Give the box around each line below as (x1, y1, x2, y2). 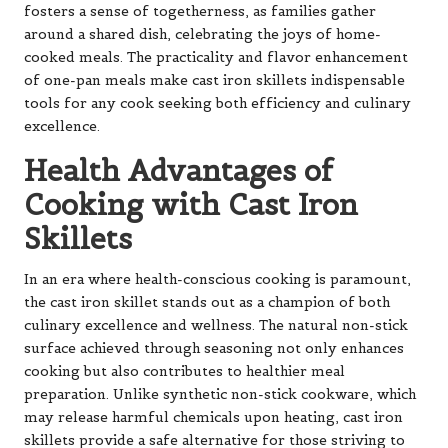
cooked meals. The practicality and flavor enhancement (24, 48, 408, 66)
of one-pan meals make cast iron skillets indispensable (24, 71, 405, 89)
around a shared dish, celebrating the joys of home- (24, 25, 381, 43)
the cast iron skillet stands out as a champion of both (24, 293, 390, 311)
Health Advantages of (24, 151, 333, 189)
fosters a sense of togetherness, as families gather (24, 2, 376, 20)
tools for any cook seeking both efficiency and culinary (24, 94, 411, 112)
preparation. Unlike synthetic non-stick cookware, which (24, 385, 416, 403)
